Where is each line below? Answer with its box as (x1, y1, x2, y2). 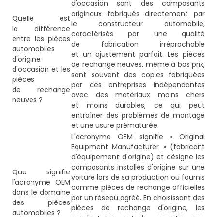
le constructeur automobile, (71, 19, 205, 29)
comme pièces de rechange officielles (71, 183, 205, 193)
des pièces (12, 198, 70, 208)
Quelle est (12, 14, 70, 24)
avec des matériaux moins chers (71, 90, 205, 100)
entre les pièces (12, 34, 70, 44)
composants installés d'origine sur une (71, 162, 205, 172)
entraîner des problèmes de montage (71, 110, 205, 121)
